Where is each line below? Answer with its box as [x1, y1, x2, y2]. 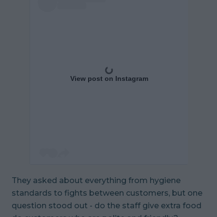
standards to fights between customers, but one [12, 188, 202, 198]
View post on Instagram [70, 74, 148, 82]
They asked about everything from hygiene [12, 175, 181, 185]
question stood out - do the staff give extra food [12, 201, 201, 210]
